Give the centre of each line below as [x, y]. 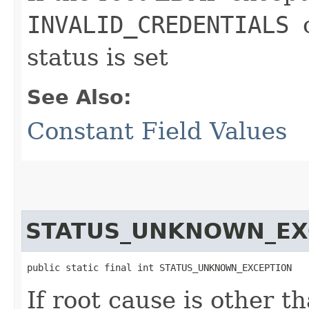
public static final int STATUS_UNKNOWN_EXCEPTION [159, 267]
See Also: [79, 97]
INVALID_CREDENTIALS [165, 24]
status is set [98, 57]
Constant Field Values [157, 131]
